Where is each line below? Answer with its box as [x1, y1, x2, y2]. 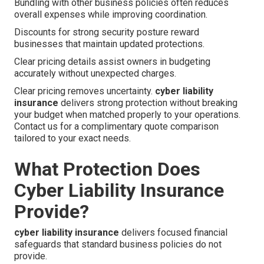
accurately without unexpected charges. [14, 68, 176, 80]
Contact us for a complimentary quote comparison [14, 121, 219, 133]
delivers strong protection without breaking [58, 97, 237, 109]
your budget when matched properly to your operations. [14, 109, 240, 121]
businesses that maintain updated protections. [14, 38, 204, 50]
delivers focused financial [119, 227, 227, 239]
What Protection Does [14, 158, 200, 181]
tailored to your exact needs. [14, 133, 131, 144]
